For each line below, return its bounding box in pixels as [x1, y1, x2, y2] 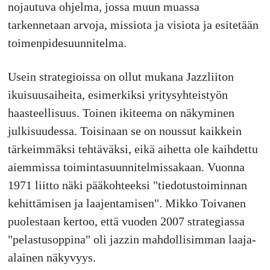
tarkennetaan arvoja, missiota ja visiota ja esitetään [7, 17, 259, 31]
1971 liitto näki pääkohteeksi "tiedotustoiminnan [7, 178, 247, 192]
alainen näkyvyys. [7, 250, 96, 264]
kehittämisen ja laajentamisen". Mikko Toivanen [7, 196, 246, 210]
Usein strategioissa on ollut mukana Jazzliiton [7, 69, 234, 83]
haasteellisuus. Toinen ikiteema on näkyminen [7, 105, 234, 119]
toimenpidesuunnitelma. [7, 36, 127, 49]
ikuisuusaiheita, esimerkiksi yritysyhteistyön [7, 87, 228, 101]
